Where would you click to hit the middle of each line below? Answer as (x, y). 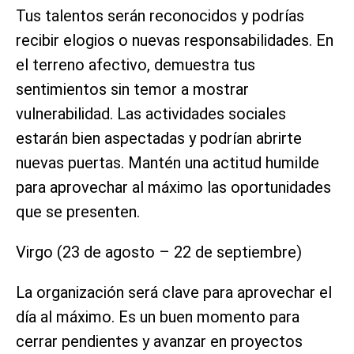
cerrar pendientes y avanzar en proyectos (159, 341)
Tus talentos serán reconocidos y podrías (160, 15)
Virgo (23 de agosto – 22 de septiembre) (159, 252)
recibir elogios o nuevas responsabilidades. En (175, 40)
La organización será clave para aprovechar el (174, 292)
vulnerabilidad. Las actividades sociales (151, 113)
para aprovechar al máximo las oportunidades (173, 187)
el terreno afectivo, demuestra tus (136, 64)
